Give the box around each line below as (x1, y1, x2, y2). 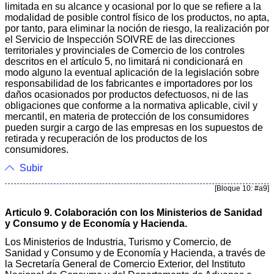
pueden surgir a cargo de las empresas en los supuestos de (5, 122, 263, 133)
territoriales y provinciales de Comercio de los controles (5, 45, 245, 56)
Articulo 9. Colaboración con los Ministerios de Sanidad (5, 207, 262, 218)
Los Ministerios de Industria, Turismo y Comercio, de (5, 236, 231, 247)
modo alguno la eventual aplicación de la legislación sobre (5, 67, 259, 78)
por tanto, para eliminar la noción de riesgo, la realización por (5, 23, 269, 34)
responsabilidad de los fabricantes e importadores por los (5, 78, 253, 89)
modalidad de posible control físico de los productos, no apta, (5, 12, 269, 23)
